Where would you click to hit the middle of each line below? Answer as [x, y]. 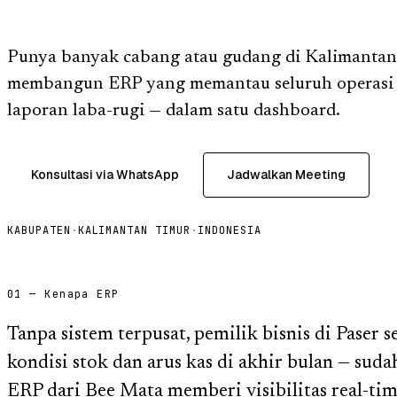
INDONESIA [229, 230]
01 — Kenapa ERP [63, 294]
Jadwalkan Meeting [286, 174]
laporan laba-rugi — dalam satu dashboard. [174, 110]
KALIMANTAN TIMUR [134, 230]
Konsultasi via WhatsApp [105, 174]
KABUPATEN [39, 230]
